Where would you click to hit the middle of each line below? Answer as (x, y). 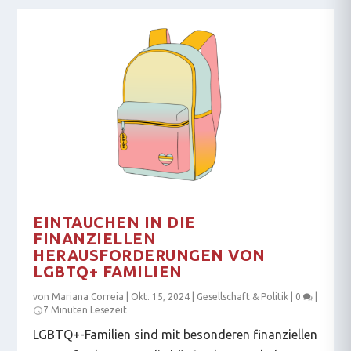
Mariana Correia (88, 296)
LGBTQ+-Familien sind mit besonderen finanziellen (175, 334)
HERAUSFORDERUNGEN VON (149, 255)
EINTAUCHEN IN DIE (114, 222)
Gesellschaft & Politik (243, 296)
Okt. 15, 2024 (161, 296)
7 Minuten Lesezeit (85, 309)
